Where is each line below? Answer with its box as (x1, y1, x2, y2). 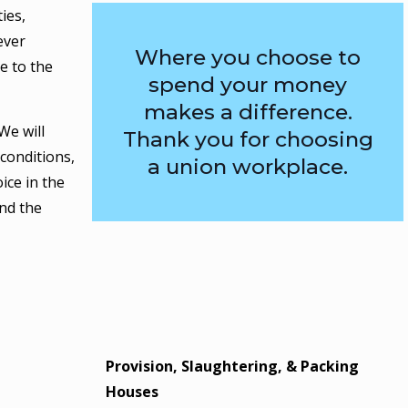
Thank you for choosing (122, 127, 373, 152)
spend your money (148, 72, 348, 97)
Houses (106, 382, 159, 402)
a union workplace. (148, 154, 349, 179)
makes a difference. (143, 99, 352, 125)
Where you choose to (135, 45, 362, 70)
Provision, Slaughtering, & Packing (106, 356, 360, 376)
